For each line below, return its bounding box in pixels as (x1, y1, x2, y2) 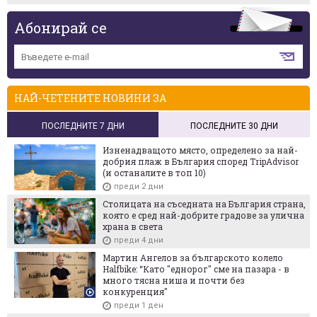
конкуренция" (103, 286, 168, 298)
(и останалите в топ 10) (103, 167, 206, 179)
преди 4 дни (114, 236, 163, 246)
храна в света (103, 221, 163, 233)
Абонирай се (14, 18, 107, 38)
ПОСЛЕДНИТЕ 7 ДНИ (41, 121, 125, 132)
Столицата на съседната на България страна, (103, 198, 306, 210)
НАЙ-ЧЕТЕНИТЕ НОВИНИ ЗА (14, 91, 166, 105)
